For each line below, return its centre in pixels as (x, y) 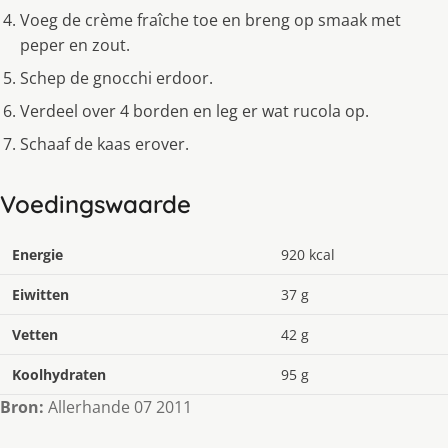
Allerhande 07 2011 (118, 407)
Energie (37, 255)
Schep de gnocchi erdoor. (116, 78)
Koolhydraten (59, 375)
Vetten (35, 335)
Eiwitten (40, 295)
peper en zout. (75, 45)
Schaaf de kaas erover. (104, 144)
